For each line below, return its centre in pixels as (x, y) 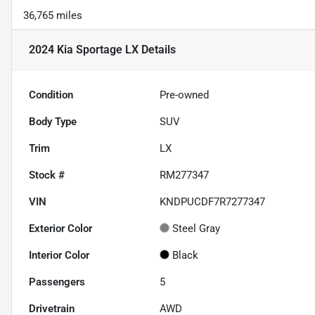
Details (157, 50)
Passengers (57, 282)
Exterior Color (60, 229)
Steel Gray (197, 229)
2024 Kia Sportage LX (84, 50)
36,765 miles (53, 16)
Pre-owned (185, 95)
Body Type (53, 122)
